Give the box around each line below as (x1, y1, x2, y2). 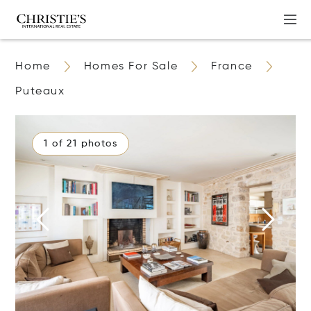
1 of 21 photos (44, 139, 118, 149)
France (211, 61, 253, 72)
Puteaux (15, 86, 65, 97)
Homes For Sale (83, 61, 178, 72)
